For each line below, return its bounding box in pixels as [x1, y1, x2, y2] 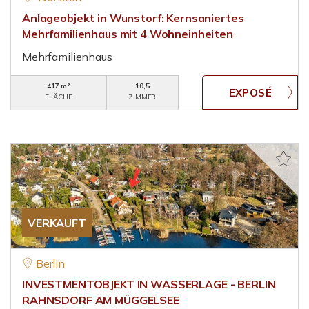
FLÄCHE [45, 92, 72, 101]
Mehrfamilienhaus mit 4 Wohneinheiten [22, 27, 233, 41]
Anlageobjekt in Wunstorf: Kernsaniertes [22, 11, 244, 25]
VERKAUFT [28, 216, 86, 230]
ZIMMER [128, 92, 157, 101]
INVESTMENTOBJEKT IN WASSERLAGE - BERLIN [22, 277, 276, 291]
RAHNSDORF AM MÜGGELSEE [22, 293, 179, 307]
